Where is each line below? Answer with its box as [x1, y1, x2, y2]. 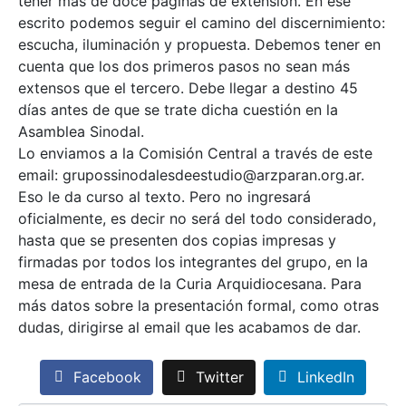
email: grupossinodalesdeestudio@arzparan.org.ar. [18, 166, 364, 184]
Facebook [72, 368, 141, 387]
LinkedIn [297, 368, 355, 387]
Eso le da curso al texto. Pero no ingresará [18, 188, 311, 206]
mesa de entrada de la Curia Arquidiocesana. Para [18, 275, 362, 293]
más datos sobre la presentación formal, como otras [18, 296, 379, 314]
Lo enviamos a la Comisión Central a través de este [18, 144, 372, 162]
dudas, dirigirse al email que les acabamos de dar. [18, 318, 361, 336]
